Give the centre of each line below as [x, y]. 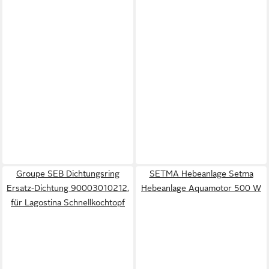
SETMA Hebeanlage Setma [201, 173]
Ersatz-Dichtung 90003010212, [68, 188]
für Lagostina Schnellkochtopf [68, 202]
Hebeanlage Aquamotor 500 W [201, 188]
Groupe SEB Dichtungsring [68, 173]
